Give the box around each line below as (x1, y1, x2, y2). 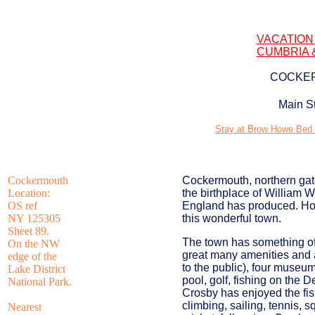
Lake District (8, 263, 65, 275)
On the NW (8, 238, 60, 250)
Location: (8, 187, 50, 199)
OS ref (8, 200, 37, 212)
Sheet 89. (8, 225, 49, 237)
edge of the (8, 250, 57, 262)
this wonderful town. (182, 212, 281, 224)
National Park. (8, 276, 72, 288)
